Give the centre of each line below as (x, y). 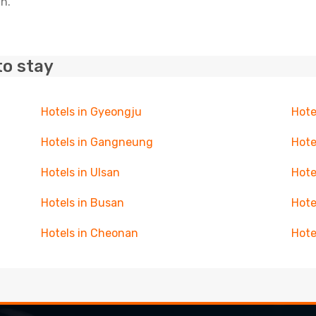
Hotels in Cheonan (89, 233)
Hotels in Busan (82, 203)
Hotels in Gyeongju (91, 112)
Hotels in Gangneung (97, 142)
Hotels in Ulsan (80, 172)
